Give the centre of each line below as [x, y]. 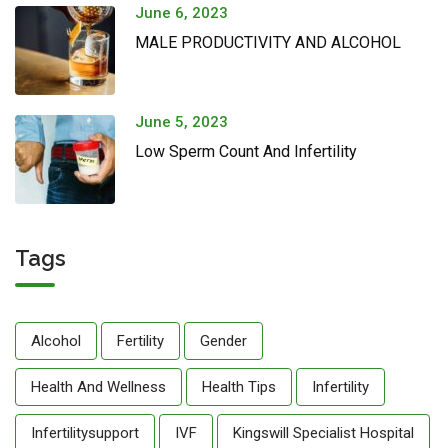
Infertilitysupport [85, 432]
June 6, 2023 [181, 12]
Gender [223, 340]
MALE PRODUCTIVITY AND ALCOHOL [268, 42]
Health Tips [239, 386]
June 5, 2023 [181, 121]
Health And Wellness [98, 386]
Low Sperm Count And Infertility [246, 151]
